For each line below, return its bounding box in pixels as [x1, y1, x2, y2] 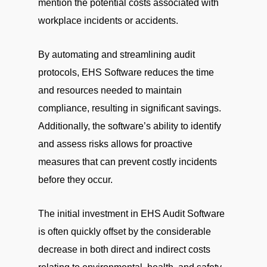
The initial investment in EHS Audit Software [38, 209, 225, 219]
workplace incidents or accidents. [38, 15, 178, 26]
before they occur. [38, 175, 113, 185]
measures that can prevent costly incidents [38, 157, 217, 167]
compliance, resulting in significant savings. [38, 103, 221, 113]
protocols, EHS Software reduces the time [38, 67, 214, 77]
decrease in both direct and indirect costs [38, 244, 210, 254]
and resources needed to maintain [38, 85, 182, 95]
